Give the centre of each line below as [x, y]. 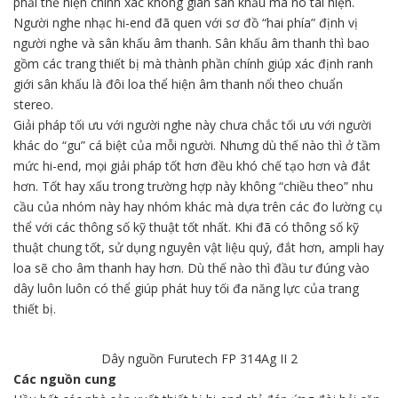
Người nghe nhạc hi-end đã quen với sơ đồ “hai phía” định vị [186, 22]
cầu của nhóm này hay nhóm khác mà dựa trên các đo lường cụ [198, 206]
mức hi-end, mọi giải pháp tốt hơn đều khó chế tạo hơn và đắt [192, 165]
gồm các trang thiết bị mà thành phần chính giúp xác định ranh [193, 63]
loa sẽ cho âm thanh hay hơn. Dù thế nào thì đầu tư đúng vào [191, 267]
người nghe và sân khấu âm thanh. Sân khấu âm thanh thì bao [191, 43]
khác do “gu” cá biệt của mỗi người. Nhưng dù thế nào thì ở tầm [197, 145]
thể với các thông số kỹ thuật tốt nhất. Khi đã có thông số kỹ [186, 227]
